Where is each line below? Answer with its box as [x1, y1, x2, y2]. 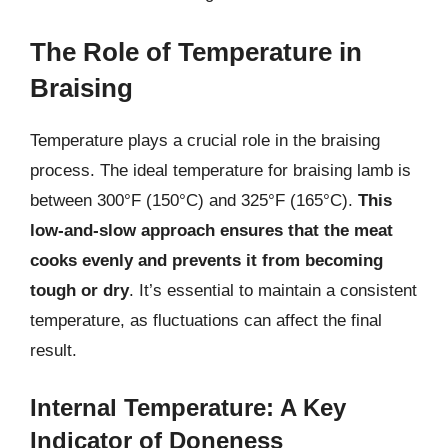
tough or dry [30, 280, 129, 300]
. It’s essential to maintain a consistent [129, 280, 417, 300]
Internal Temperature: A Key [30, 394, 346, 421]
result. [30, 340, 77, 360]
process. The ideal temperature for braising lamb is [30, 160, 411, 180]
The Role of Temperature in [30, 36, 362, 67]
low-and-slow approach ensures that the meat [30, 220, 393, 240]
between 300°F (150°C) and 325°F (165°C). [30, 190, 358, 210]
